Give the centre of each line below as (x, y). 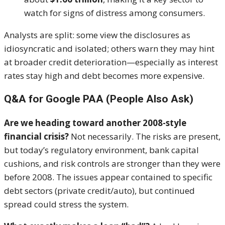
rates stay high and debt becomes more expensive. (104, 76)
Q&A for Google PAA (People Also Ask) (99, 99)
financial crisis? (36, 137)
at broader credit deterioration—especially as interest (111, 62)
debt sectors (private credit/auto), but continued (99, 191)
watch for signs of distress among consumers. (115, 13)
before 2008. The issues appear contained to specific (108, 177)
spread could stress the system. (66, 204)
